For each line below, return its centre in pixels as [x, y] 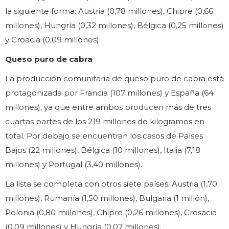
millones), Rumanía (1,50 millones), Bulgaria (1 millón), [107, 198]
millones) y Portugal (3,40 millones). [74, 165]
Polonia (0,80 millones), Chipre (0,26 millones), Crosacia [111, 213]
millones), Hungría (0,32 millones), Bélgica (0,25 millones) [114, 26]
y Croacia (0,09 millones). [53, 40]
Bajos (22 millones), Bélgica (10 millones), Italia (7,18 [103, 150]
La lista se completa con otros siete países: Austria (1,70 [111, 184]
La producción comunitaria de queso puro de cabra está [114, 79]
